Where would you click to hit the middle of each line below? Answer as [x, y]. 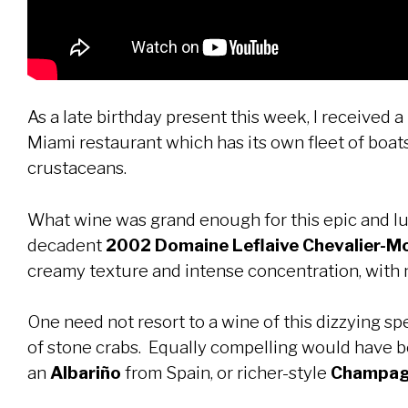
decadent [66, 245]
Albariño [86, 372]
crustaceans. [77, 168]
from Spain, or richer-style [224, 372]
